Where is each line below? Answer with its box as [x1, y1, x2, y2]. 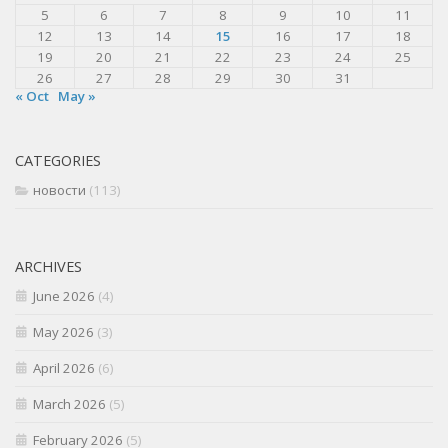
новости [33, 181, 86, 200]
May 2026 [33, 323, 94, 342]
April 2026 [33, 359, 95, 378]
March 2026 [33, 395, 106, 414]
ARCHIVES [15, 256, 82, 277]
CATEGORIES [15, 150, 101, 171]
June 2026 [33, 287, 95, 306]
